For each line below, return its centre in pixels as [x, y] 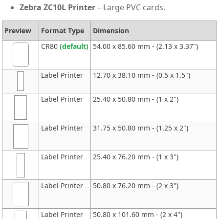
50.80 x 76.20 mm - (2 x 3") [136, 185]
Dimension [111, 30]
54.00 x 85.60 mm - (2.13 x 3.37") [146, 46]
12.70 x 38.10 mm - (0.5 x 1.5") [142, 75]
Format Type [63, 30]
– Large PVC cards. [131, 7]
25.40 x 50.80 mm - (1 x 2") [136, 99]
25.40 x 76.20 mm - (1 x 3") [136, 156]
